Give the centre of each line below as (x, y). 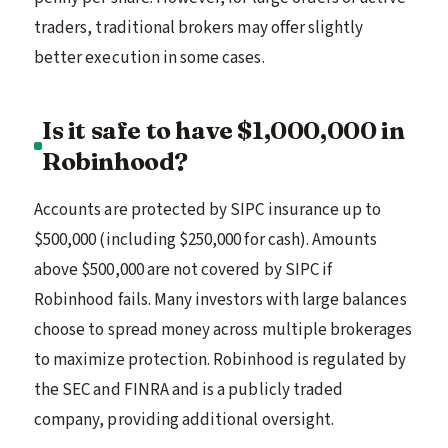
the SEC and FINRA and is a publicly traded (189, 389)
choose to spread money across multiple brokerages (223, 329)
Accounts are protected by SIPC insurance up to (208, 209)
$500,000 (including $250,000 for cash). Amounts (206, 239)
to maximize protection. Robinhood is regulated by (220, 359)
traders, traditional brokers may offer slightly (199, 27)
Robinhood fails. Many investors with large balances (220, 299)
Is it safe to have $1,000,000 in (223, 129)
